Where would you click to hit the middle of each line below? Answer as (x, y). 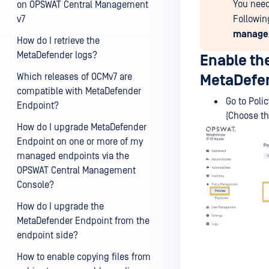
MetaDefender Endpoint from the (83, 221)
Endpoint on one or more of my (80, 142)
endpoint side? (47, 235)
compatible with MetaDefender (79, 91)
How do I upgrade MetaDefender (82, 127)
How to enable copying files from (84, 257)
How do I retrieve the (58, 41)
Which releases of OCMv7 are (74, 77)
